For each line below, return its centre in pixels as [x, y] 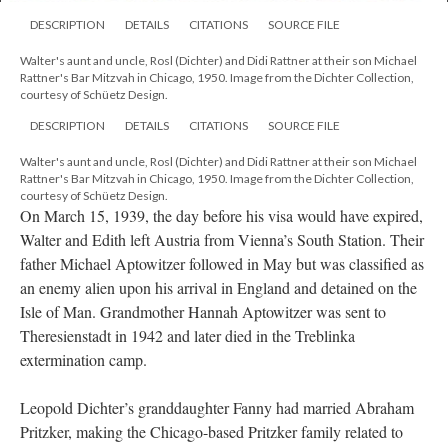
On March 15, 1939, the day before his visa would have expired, [221, 216]
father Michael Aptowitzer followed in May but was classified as [222, 264]
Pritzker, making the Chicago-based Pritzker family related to [211, 432]
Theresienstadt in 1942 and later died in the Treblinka [187, 336]
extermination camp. [86, 360]
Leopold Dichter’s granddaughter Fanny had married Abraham [217, 408]
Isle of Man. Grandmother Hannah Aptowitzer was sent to [203, 312]
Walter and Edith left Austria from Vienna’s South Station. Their [222, 240]
